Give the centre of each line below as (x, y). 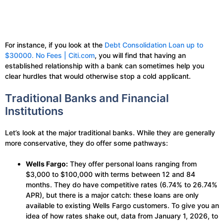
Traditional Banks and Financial (87, 98)
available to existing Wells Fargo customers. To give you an (122, 206)
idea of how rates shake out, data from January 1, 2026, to (122, 216)
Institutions (34, 111)
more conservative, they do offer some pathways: (86, 143)
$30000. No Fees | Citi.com (50, 55)
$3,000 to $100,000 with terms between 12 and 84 (111, 174)
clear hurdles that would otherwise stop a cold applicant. (98, 76)
